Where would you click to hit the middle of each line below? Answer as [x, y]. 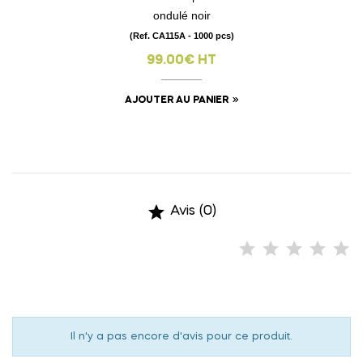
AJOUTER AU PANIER [176, 101]
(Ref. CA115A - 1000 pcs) [181, 36]
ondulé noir [181, 16]
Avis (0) [191, 211]
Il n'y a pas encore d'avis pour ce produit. [181, 337]
